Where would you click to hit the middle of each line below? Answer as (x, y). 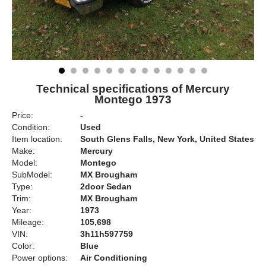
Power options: (40, 258)
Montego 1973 (133, 99)
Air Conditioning (114, 258)
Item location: (37, 139)
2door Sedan (106, 186)
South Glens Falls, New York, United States (167, 139)
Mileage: (28, 222)
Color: (23, 246)
